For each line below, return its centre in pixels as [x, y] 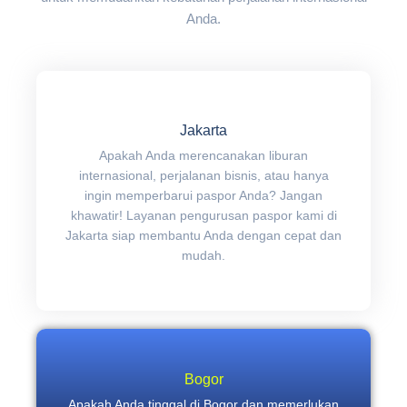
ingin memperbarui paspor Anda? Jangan [203, 195]
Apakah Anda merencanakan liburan [203, 155]
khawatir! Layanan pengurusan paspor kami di [203, 215]
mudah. [203, 255]
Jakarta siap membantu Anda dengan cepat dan [203, 235]
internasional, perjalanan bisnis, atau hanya [203, 175]
